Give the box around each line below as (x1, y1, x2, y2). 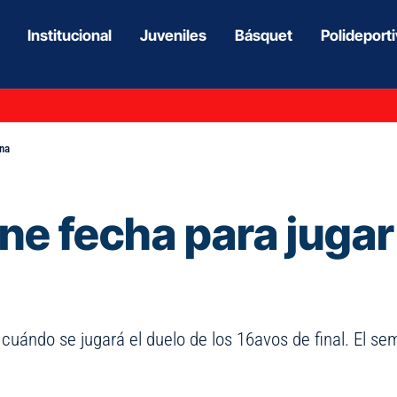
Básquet (235, 26, 293, 44)
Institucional (27, 26, 113, 44)
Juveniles (140, 26, 207, 44)
